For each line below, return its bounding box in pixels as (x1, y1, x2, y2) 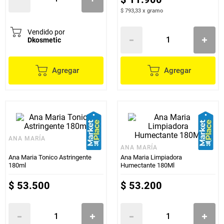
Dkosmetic (27, 35, 61, 44)
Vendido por (27, 27, 65, 36)
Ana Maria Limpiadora (120, 153, 182, 161)
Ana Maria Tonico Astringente (8, 153, 91, 161)
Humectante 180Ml (120, 161, 174, 169)
